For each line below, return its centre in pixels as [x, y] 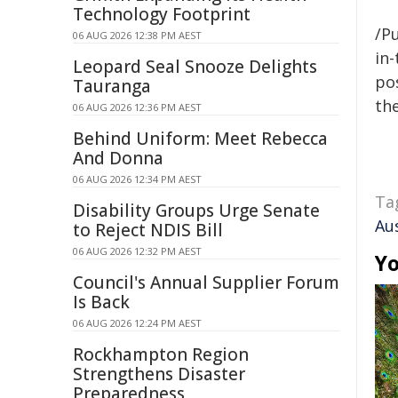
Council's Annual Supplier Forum [206, 283]
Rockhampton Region [161, 354]
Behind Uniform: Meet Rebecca [200, 139]
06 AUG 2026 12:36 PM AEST [137, 107]
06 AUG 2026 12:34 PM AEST [137, 179]
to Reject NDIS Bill [148, 230]
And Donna [118, 158]
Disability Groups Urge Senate [196, 211]
